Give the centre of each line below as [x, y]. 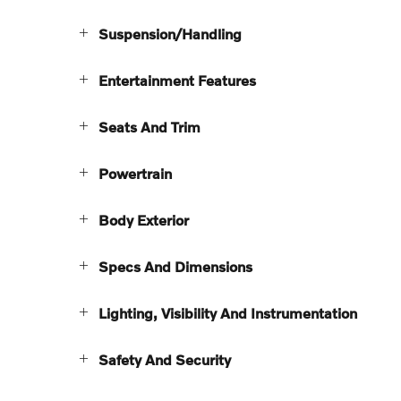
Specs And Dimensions [175, 267]
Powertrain [135, 174]
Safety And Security [165, 360]
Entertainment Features [177, 81]
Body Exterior [144, 220]
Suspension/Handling [170, 34]
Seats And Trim [149, 127]
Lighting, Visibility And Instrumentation [228, 313]
